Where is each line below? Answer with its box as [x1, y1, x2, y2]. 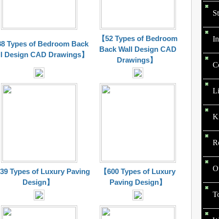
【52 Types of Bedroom [98, 34, 177, 43]
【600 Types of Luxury [100, 167, 175, 175]
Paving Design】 [109, 178, 166, 186]
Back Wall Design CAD [99, 45, 176, 53]
